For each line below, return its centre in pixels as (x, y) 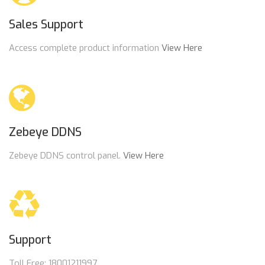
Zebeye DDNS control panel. (66, 156)
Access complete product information (85, 48)
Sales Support (46, 25)
